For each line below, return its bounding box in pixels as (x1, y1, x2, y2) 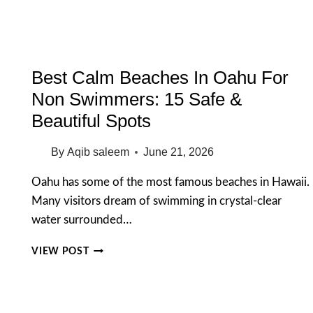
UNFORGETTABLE (88, 27, 176, 38)
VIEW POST (31, 247, 89, 257)
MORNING (88, 42, 140, 52)
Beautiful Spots (31, 110, 152, 132)
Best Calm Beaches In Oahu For (31, 67, 289, 89)
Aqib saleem (66, 146, 129, 159)
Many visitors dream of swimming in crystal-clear (31, 195, 282, 208)
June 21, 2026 (143, 146, 214, 159)
